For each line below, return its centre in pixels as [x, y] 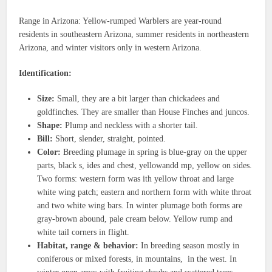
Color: [49, 152]
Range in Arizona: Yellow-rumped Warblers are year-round [121, 21]
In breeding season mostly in [189, 245]
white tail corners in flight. [83, 232]
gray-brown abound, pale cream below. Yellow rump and [135, 219]
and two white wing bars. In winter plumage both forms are [140, 205]
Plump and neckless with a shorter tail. [131, 125]
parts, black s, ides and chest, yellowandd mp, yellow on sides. [145, 165]
